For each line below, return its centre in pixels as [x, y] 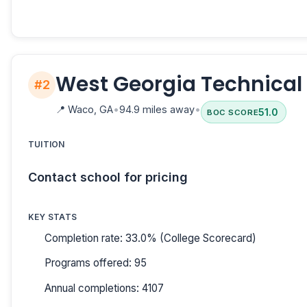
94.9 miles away [157, 110]
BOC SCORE [233, 112]
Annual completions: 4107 [104, 288]
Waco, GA [89, 110]
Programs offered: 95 [96, 263]
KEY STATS [53, 217]
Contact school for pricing [108, 177]
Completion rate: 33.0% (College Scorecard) [150, 238]
